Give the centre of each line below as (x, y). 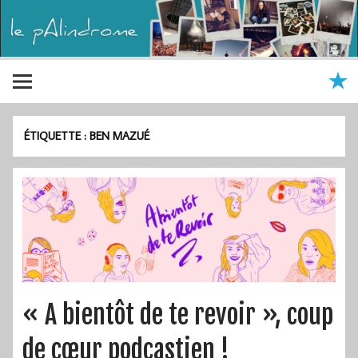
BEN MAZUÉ (120, 136)
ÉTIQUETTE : (57, 136)
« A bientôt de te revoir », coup (178, 315)
